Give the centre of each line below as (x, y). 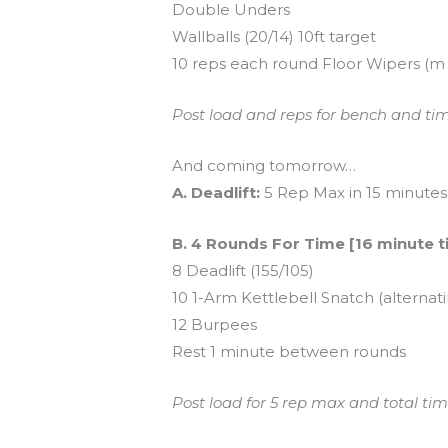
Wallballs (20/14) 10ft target (274, 36)
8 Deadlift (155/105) (243, 270)
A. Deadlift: (216, 192)
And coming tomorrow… (264, 165)
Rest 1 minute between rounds (289, 351)
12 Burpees (215, 324)
